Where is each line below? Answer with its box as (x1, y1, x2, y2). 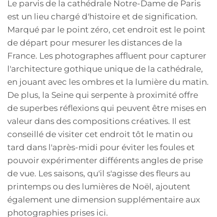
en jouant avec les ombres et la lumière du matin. (7, 77, 209, 87)
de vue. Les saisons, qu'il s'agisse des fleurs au (7, 168, 190, 178)
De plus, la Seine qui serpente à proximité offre (7, 90, 198, 100)
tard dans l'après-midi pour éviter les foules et (7, 142, 195, 152)
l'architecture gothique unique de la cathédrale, (7, 63, 203, 74)
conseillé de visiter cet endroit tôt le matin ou (7, 129, 193, 139)
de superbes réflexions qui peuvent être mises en (7, 103, 206, 113)
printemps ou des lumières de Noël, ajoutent (7, 181, 190, 191)
